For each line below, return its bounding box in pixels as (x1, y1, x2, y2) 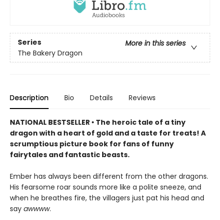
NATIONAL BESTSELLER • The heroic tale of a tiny (10, 117, 186, 128)
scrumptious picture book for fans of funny (10, 139, 174, 149)
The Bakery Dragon (18, 48, 82, 58)
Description (10, 93, 49, 103)
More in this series (125, 38, 186, 48)
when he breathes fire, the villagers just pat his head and (10, 193, 204, 203)
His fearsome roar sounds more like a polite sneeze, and (10, 182, 201, 192)
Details (90, 93, 113, 103)
